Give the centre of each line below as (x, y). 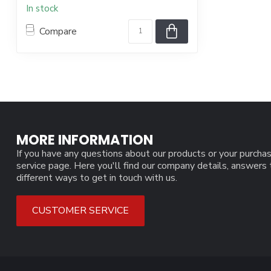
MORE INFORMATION (85, 140)
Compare (58, 31)
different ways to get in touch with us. (97, 178)
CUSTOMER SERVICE (80, 211)
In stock (42, 9)
